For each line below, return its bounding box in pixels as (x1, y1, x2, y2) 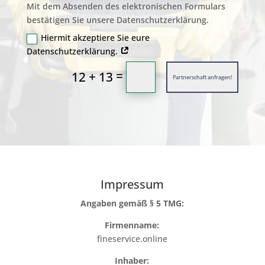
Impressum (100, 176, 164, 192)
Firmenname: (105, 219, 160, 231)
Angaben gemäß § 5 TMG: (80, 197, 184, 209)
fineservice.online (96, 232, 167, 244)
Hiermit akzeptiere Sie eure (41, 32, 150, 44)
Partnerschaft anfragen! (173, 73, 232, 81)
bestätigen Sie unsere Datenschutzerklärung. (27, 14, 209, 26)
